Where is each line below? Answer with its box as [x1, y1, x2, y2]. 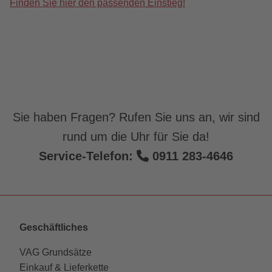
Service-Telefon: [39, 149, 137, 163]
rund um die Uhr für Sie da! [63, 129, 209, 143]
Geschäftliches [19, 222, 88, 233]
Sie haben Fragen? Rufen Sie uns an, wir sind [12, 110, 260, 124]
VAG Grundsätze [19, 246, 92, 257]
